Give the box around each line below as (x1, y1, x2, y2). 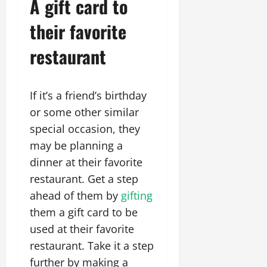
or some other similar (30, 105, 139, 119)
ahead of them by (30, 188, 121, 203)
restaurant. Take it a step (30, 238, 154, 253)
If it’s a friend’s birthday (30, 88, 147, 103)
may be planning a (30, 138, 123, 153)
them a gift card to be (30, 205, 138, 219)
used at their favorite (30, 222, 134, 236)
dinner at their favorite (30, 155, 142, 169)
